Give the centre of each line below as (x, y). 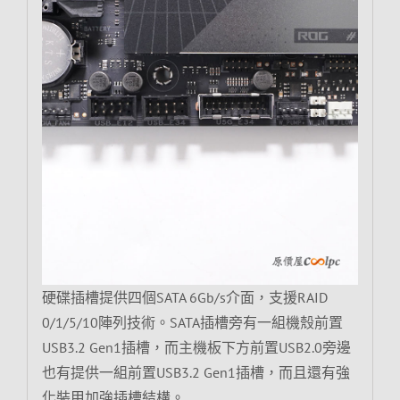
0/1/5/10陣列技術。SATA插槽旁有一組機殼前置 (192, 322)
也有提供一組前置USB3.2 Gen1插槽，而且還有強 (196, 372)
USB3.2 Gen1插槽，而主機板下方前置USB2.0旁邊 (196, 347)
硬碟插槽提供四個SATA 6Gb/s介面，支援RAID (184, 297)
